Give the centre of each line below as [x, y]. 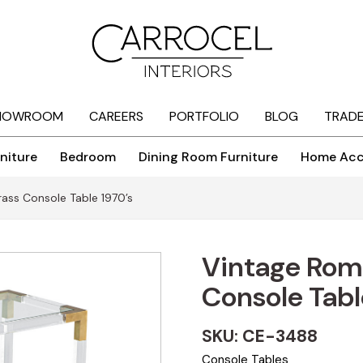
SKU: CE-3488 [260, 337]
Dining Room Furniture [208, 157]
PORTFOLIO [204, 117]
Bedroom [88, 157]
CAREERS [116, 117]
